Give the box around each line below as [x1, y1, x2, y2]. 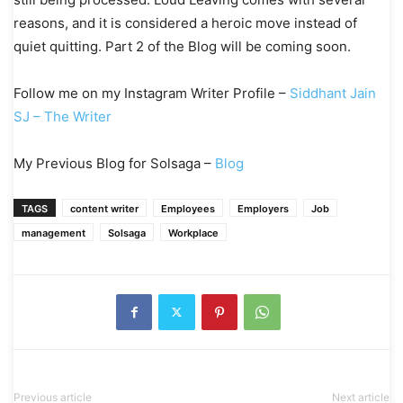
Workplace [168, 226, 219, 239]
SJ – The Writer [13, 107, 112, 125]
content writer [70, 201, 139, 215]
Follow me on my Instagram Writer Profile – [13, 84, 290, 102]
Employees [161, 201, 215, 215]
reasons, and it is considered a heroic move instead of [13, 13, 357, 31]
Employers [237, 201, 289, 215]
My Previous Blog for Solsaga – [13, 154, 215, 172]
